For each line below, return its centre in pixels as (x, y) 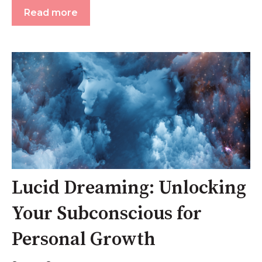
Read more (51, 12)
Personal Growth (84, 239)
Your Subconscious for (107, 214)
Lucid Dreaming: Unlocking (129, 188)
